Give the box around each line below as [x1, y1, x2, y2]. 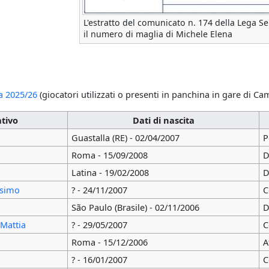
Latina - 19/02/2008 [71, 166, 149, 179]
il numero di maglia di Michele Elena [83, 28, 232, 40]
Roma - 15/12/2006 [71, 236, 148, 249]
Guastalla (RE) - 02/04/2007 [71, 131, 180, 144]
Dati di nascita [132, 114, 195, 127]
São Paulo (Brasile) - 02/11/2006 [71, 201, 199, 214]
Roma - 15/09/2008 [71, 149, 148, 162]
